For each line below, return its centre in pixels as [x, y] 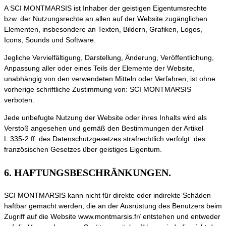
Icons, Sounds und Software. [50, 40]
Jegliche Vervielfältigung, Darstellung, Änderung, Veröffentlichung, [109, 58]
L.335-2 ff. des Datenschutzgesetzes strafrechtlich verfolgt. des [105, 139]
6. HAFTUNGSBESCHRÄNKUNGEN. [88, 173]
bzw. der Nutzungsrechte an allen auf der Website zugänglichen [106, 19]
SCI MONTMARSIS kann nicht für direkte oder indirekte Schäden [107, 195]
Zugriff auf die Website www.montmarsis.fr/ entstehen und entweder [112, 217]
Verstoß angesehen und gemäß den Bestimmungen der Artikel [104, 128]
